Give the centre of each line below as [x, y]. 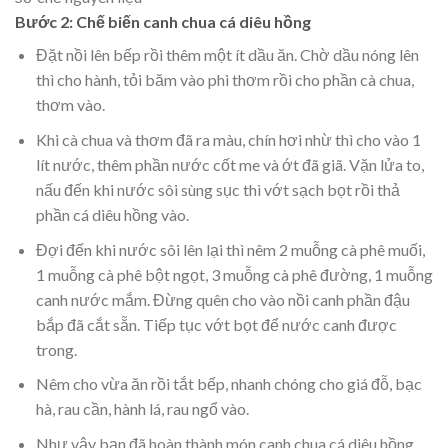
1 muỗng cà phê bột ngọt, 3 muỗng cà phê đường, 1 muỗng [234, 274]
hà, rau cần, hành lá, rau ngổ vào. [142, 409]
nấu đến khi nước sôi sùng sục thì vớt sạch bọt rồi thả [217, 189]
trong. [56, 349]
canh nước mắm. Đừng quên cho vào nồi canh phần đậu [222, 299]
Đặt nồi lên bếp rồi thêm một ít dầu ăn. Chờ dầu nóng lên [227, 55]
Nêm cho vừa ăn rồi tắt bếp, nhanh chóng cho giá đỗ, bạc [228, 384]
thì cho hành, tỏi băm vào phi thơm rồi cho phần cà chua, [224, 80]
